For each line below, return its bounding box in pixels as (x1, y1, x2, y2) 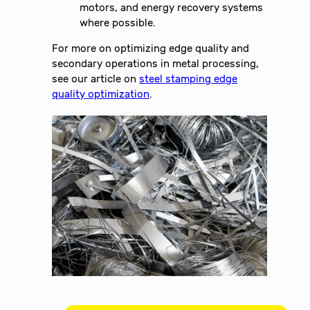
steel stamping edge (139, 73, 238, 86)
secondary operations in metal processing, (52, 57, 259, 71)
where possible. (80, 17, 156, 30)
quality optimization (52, 88, 150, 101)
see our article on (52, 73, 140, 86)
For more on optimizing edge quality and (52, 42, 250, 55)
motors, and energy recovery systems (80, 1, 264, 15)
